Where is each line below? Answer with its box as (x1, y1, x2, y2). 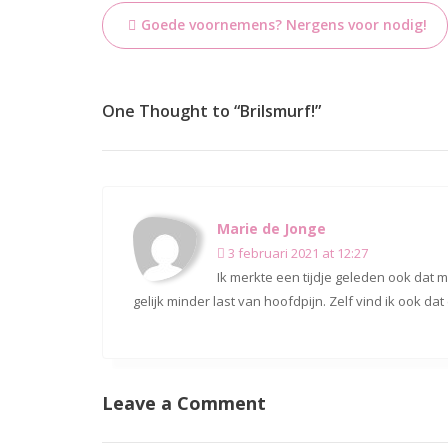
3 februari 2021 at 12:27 (225, 244, 368, 262)
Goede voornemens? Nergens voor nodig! (141, 15, 427, 34)
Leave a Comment (102, 391, 266, 415)
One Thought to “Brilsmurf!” (102, 100, 321, 122)
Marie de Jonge (217, 219, 326, 238)
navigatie (101, 30, 229, 71)
